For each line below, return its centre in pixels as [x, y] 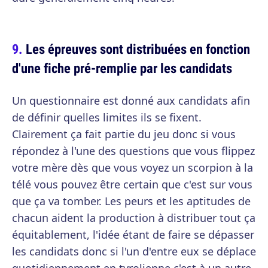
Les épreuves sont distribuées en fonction [138, 49]
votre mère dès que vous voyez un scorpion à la [133, 167]
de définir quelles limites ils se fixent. [107, 117]
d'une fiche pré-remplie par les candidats [122, 68]
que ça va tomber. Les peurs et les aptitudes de [131, 201]
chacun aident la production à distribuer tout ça [134, 218]
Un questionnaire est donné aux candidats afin [131, 100]
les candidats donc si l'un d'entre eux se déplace [134, 251]
